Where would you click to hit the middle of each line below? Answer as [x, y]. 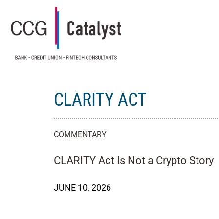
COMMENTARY [80, 135]
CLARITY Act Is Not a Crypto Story [134, 161]
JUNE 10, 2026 [82, 188]
